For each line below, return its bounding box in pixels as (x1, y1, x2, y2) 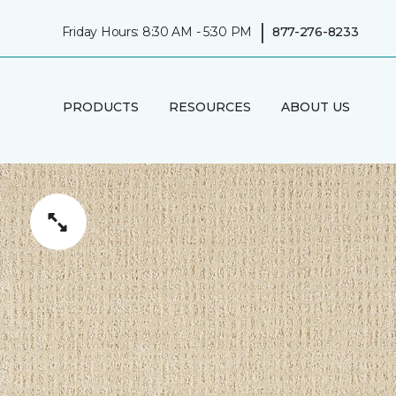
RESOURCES (168, 98, 251, 115)
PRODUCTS (62, 98, 139, 115)
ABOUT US (280, 98, 350, 115)
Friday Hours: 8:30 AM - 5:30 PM (61, 23, 253, 40)
